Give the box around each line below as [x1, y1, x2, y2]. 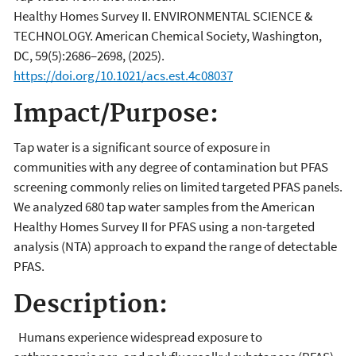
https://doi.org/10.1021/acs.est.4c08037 [14, 67, 233, 85]
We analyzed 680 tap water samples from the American [14, 197, 315, 215]
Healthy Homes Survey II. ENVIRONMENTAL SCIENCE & [14, 7, 312, 25]
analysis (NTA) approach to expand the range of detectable [14, 237, 337, 255]
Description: [14, 289, 168, 320]
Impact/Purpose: [14, 99, 219, 130]
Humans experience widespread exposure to [14, 328, 262, 346]
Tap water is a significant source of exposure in [14, 137, 270, 156]
